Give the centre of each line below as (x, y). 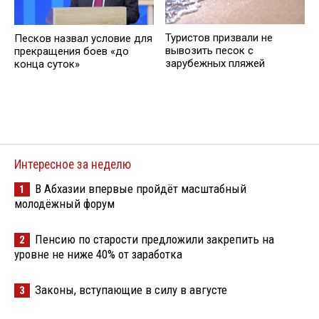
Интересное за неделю (73, 164)
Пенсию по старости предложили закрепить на (155, 239)
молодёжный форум (64, 203)
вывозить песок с (209, 51)
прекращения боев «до (72, 51)
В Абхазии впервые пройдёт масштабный (141, 188)
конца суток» (47, 64)
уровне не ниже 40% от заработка (98, 254)
